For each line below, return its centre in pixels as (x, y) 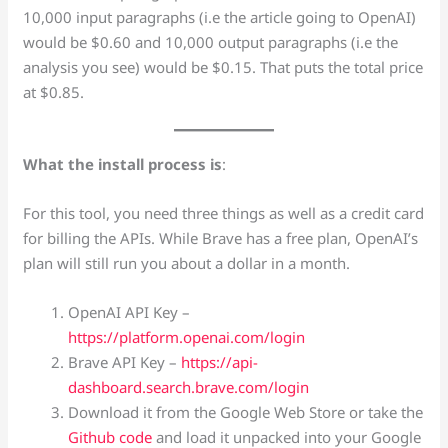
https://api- (220, 362)
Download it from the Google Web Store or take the (246, 412)
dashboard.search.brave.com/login (189, 387)
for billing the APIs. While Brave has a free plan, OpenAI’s (221, 238)
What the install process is (123, 164)
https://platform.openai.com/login (187, 337)
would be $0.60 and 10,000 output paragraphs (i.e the (211, 42)
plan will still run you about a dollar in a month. (187, 263)
